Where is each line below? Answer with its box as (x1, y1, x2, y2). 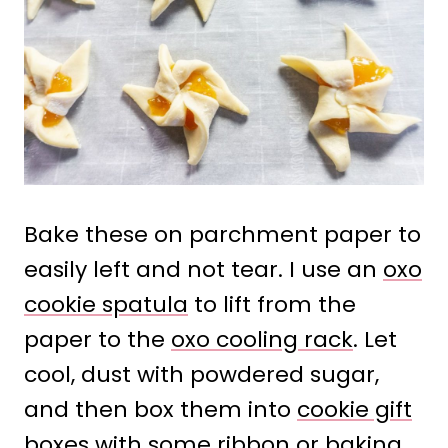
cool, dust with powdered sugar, (24, 358, 379, 390)
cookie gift (297, 393, 412, 425)
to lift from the (188, 288, 356, 320)
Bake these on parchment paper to (24, 218, 421, 250)
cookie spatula (24, 288, 188, 320)
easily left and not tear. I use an (24, 253, 383, 285)
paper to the (24, 323, 171, 355)
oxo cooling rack (171, 323, 353, 355)
